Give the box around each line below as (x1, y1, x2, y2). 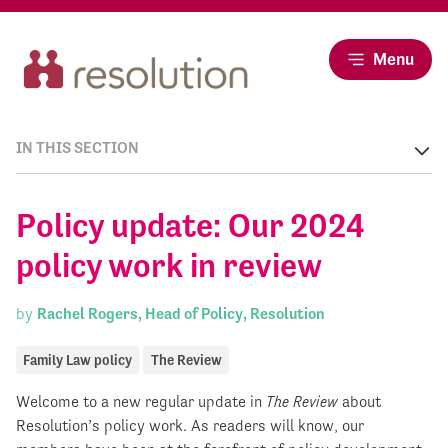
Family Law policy (23, 351, 133, 368)
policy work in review (16, 246, 322, 286)
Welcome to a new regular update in (16, 392, 266, 412)
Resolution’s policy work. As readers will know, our (16, 416, 364, 436)
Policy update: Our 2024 (16, 206, 365, 246)
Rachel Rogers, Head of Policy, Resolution (37, 304, 325, 324)
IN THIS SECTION (16, 138, 139, 158)
